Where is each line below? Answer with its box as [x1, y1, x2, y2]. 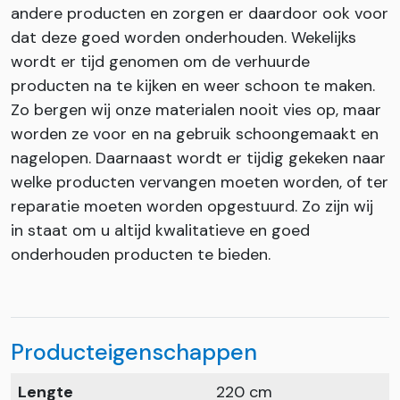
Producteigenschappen [11, 337, 257, 367]
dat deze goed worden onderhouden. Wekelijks [11, 27, 356, 48]
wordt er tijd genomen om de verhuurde [11, 51, 310, 72]
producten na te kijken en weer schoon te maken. [11, 75, 375, 96]
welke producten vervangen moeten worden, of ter [11, 171, 388, 193]
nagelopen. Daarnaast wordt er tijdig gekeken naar [11, 147, 386, 169]
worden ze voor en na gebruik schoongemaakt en [11, 123, 379, 145]
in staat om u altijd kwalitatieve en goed [11, 220, 310, 241]
